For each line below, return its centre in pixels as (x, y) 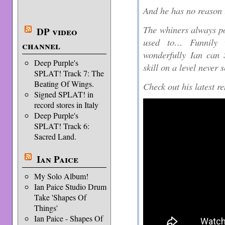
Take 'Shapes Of (60, 197)
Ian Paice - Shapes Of (68, 218)
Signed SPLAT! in (64, 94)
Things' (46, 208)
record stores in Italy (66, 105)
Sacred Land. (55, 136)
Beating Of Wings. (64, 84)
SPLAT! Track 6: (62, 126)
